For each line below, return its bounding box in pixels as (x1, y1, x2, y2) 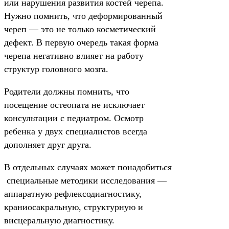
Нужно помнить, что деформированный (4, 11, 163, 21)
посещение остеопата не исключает (4, 100, 145, 110)
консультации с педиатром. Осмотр (4, 113, 144, 123)
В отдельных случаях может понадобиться (4, 162, 172, 172)
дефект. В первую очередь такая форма (4, 37, 158, 48)
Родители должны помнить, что (4, 86, 129, 97)
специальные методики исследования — (4, 175, 167, 186)
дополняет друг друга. (4, 140, 91, 150)
